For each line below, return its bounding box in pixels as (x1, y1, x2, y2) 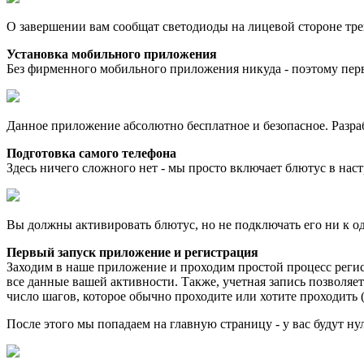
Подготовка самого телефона (6, 145, 176, 160)
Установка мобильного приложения (6, 46, 217, 61)
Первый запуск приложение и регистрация (6, 245, 258, 259)
